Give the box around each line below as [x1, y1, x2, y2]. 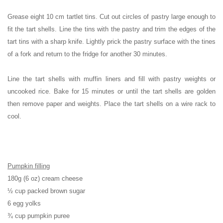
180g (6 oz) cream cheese [7, 174, 83, 182]
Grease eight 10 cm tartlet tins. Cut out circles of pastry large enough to [7, 12, 216, 20]
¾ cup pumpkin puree [7, 212, 70, 220]
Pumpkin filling [7, 162, 50, 170]
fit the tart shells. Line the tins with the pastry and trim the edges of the [7, 25, 216, 33]
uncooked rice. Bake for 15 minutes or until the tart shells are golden [7, 87, 216, 95]
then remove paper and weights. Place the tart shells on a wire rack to [7, 100, 216, 108]
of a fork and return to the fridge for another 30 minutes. [7, 50, 167, 58]
